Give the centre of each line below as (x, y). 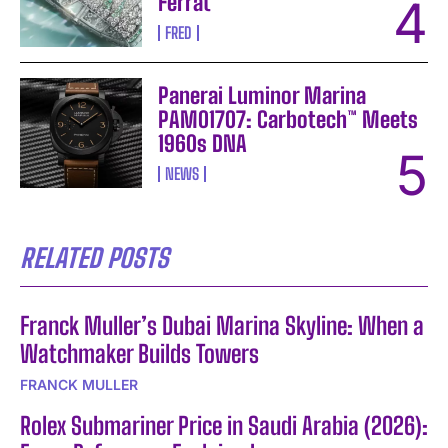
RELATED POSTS (94, 258)
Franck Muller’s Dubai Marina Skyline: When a (222, 326)
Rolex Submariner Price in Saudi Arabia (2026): (224, 426)
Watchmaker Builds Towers (139, 354)
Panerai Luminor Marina (262, 96)
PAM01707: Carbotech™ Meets (288, 120)
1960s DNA (203, 144)
